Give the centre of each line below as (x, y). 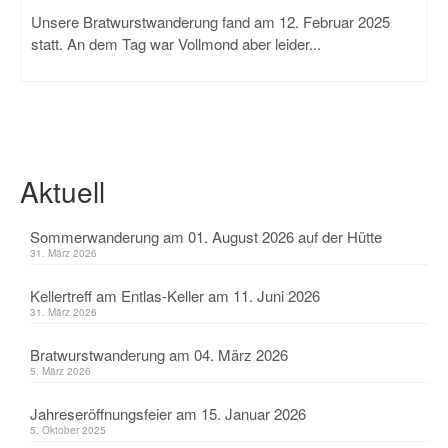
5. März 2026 (60, 371)
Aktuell (62, 191)
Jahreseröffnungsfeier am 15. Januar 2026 (168, 413)
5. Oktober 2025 (68, 430)
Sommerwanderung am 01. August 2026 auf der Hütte (206, 236)
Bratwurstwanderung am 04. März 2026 (159, 354)
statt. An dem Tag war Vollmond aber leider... (176, 43)
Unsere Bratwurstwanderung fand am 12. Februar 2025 (210, 21)
